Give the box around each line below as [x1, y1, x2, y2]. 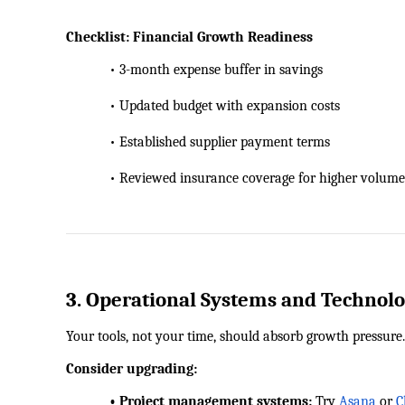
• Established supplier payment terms [66, 134, 330, 151]
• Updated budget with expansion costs [66, 98, 340, 115]
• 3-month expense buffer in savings [66, 61, 323, 79]
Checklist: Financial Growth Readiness [66, 29, 313, 46]
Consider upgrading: [66, 361, 197, 378]
